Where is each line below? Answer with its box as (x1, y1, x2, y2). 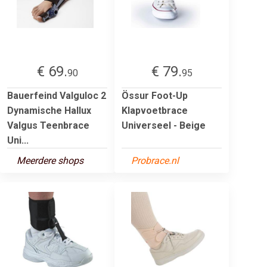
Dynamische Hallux (7, 104, 91, 116)
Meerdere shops (17, 154, 83, 166)
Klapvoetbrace (122, 104, 188, 116)
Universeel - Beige (122, 119, 206, 131)
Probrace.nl (131, 154, 179, 166)
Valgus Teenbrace (7, 119, 89, 131)
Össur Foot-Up (122, 89, 188, 101)
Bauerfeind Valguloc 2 (7, 89, 106, 101)
